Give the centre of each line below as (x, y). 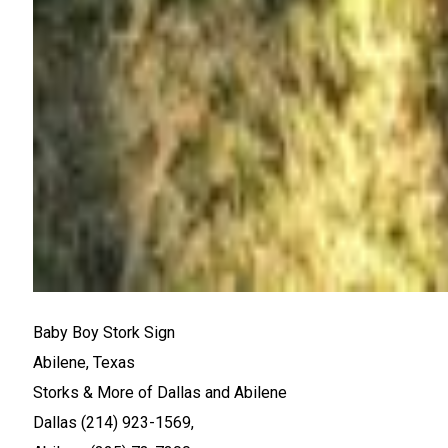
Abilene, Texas (84, 362)
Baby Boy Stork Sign (104, 332)
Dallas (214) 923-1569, (113, 422)
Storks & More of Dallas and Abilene (160, 392)
